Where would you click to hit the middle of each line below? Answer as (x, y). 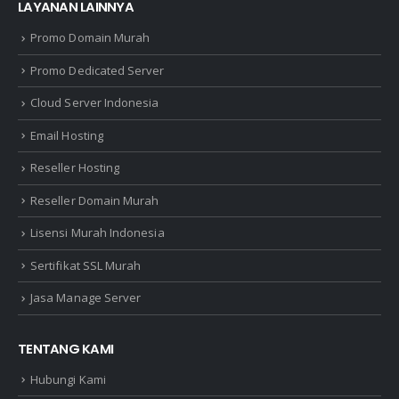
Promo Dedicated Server (98, 70)
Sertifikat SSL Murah (86, 265)
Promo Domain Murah (90, 38)
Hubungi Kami (68, 379)
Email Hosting (67, 135)
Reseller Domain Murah (95, 200)
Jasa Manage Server (86, 298)
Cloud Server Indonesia (95, 103)
